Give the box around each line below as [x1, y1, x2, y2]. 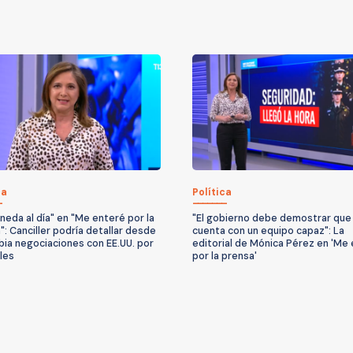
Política [192, 186, 232, 199]
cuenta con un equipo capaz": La [192, 225, 344, 238]
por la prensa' [192, 250, 257, 263]
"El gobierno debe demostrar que [192, 212, 351, 225]
